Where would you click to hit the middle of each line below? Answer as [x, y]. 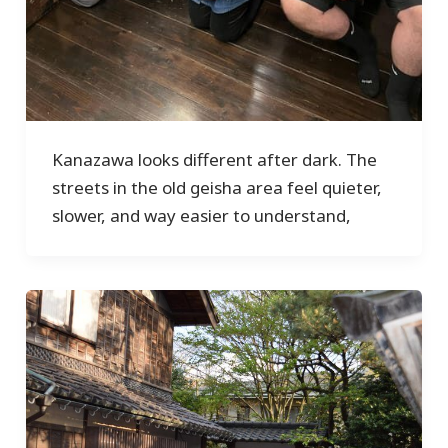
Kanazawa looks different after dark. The [214, 160]
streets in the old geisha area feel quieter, [216, 188]
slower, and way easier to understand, [201, 216]
